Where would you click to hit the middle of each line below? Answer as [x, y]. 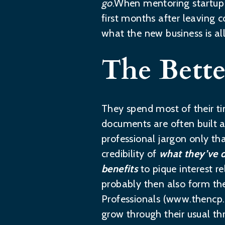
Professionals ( [134, 199]
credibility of [131, 154]
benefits [120, 169]
